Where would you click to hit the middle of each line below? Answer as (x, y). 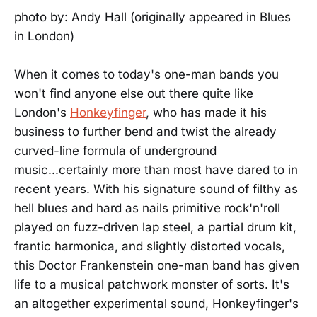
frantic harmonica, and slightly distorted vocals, (150, 247)
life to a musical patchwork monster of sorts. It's (152, 285)
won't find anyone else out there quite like (134, 94)
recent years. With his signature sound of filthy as (156, 189)
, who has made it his (206, 113)
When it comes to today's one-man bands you (146, 75)
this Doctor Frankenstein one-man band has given (157, 266)
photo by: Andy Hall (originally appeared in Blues (152, 17)
